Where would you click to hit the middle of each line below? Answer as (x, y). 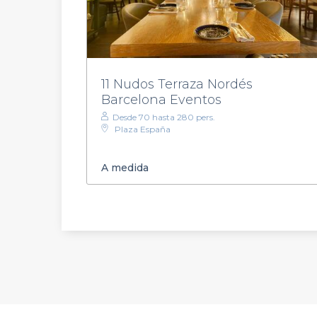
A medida (125, 168)
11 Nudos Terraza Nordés (177, 84)
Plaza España (143, 129)
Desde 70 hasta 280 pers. (164, 117)
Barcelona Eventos (161, 99)
